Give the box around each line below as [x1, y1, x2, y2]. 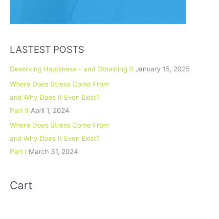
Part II [10, 106, 29, 114]
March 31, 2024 [29, 148, 78, 156]
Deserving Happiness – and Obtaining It [10, 65, 133, 73]
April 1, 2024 [31, 106, 69, 114]
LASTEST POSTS [10, 43, 84, 55]
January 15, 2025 [135, 65, 190, 73]
